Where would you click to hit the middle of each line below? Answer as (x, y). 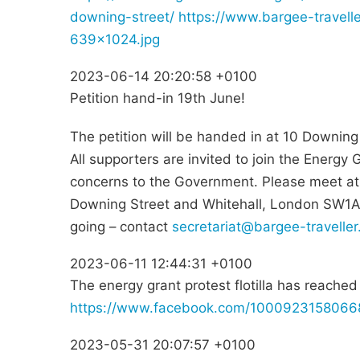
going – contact (121, 227)
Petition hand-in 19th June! (157, 98)
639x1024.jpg (115, 40)
